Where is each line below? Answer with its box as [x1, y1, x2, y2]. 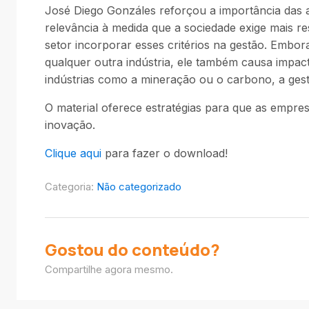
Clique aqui [45, 146, 105, 160]
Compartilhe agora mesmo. [45, 263, 173, 276]
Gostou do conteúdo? [45, 238, 220, 261]
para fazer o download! [105, 146, 228, 160]
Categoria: [45, 180, 97, 193]
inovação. [45, 118, 95, 132]
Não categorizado [97, 180, 181, 193]
